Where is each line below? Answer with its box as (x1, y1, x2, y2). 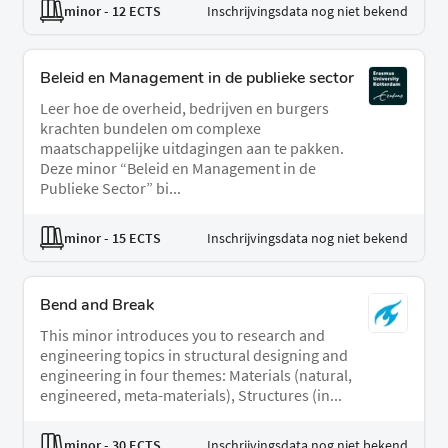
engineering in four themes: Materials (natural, (40, 365, 352, 386)
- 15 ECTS (101, 228, 161, 247)
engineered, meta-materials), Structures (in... (40, 385, 342, 406)
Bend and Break (40, 294, 154, 317)
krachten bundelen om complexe (40, 118, 261, 139)
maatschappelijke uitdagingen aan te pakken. (40, 138, 344, 159)
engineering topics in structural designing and (40, 345, 348, 366)
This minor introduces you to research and (40, 325, 325, 346)
